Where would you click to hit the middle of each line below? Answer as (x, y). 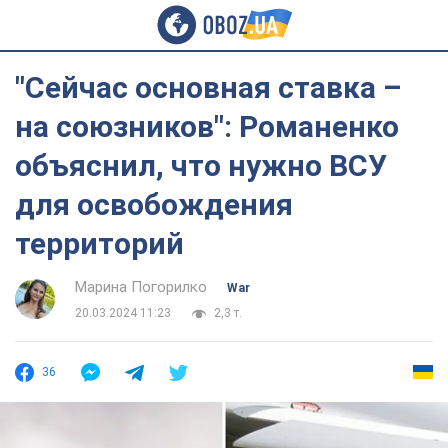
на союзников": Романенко (207, 126)
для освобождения (154, 204)
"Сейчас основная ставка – (208, 87)
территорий (99, 243)
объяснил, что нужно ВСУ (201, 165)
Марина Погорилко (141, 287)
